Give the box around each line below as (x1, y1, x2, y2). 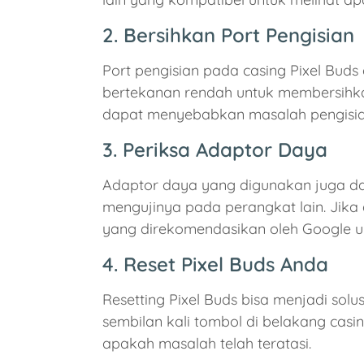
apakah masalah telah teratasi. (102, 334, 311, 353)
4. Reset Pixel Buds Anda (102, 252, 328, 277)
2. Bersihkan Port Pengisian (102, 23, 354, 48)
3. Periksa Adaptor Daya (102, 137, 327, 162)
